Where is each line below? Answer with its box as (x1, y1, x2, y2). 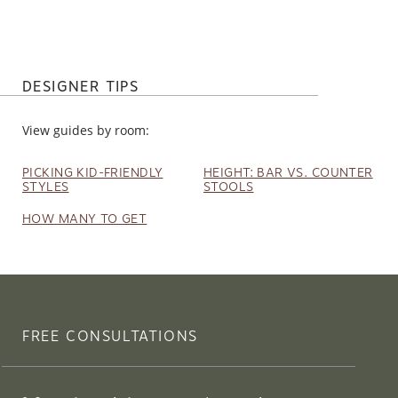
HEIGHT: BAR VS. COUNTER (203, 164, 373, 179)
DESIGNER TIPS (22, 77, 139, 95)
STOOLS (203, 179, 254, 194)
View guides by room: (22, 123, 133, 137)
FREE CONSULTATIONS (22, 327, 198, 345)
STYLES (22, 179, 69, 194)
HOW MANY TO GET (22, 211, 147, 226)
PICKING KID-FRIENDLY (22, 164, 163, 179)
